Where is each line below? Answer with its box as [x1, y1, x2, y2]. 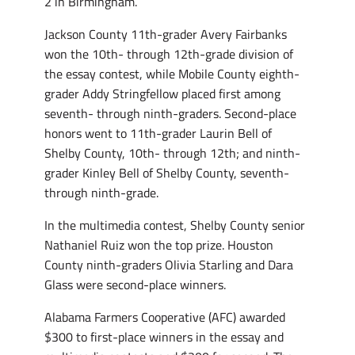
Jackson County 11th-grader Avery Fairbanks [44, 25, 287, 44]
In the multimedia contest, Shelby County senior [44, 216, 305, 235]
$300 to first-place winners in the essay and [44, 327, 284, 347]
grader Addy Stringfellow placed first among [44, 84, 281, 104]
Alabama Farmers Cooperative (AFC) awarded [44, 307, 285, 327]
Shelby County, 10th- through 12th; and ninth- [44, 143, 300, 163]
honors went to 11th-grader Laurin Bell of [44, 124, 272, 143]
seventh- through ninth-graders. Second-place [44, 104, 296, 124]
